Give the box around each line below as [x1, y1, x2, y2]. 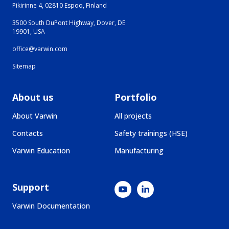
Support [12, 181, 49, 194]
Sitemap [12, 62, 36, 71]
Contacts [12, 128, 43, 139]
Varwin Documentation [12, 201, 90, 211]
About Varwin [12, 111, 57, 121]
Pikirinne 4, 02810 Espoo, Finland [12, 1, 107, 10]
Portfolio [114, 91, 157, 104]
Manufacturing [114, 146, 164, 156]
